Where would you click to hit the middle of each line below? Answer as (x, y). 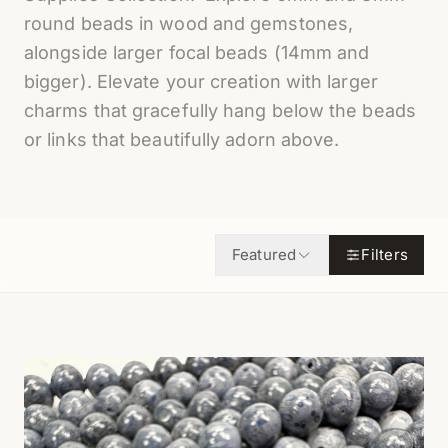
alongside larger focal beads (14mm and (197, 52)
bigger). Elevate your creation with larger (201, 81)
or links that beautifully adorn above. (184, 139)
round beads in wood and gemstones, (189, 23)
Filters (384, 254)
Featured (264, 254)
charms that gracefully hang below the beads (220, 110)
